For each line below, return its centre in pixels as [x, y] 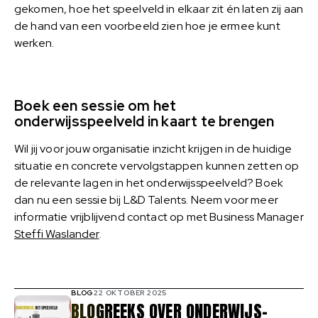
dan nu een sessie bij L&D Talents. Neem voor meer [146, 199]
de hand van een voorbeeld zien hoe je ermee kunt [147, 26]
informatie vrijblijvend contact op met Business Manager [159, 216]
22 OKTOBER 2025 [131, 293]
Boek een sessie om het [95, 105]
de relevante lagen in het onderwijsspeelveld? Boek [149, 182]
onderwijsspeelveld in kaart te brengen [144, 121]
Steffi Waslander [57, 234]
